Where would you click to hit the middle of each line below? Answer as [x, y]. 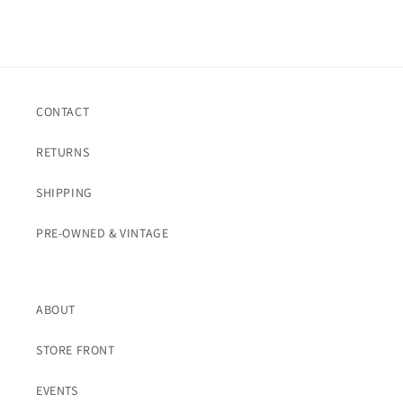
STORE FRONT [76, 350]
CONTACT [63, 112]
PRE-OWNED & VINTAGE [103, 233]
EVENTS [57, 391]
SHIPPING [64, 193]
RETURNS [63, 152]
